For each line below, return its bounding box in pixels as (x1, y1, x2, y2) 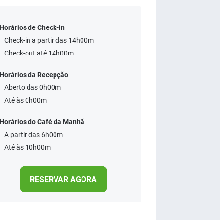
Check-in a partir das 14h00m (4, 36, 94, 44)
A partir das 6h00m (4, 131, 63, 138)
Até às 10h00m (4, 143, 51, 151)
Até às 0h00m (4, 96, 47, 104)
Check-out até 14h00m (4, 49, 74, 57)
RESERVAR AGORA (29, 175, 97, 184)
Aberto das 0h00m (4, 83, 61, 91)
